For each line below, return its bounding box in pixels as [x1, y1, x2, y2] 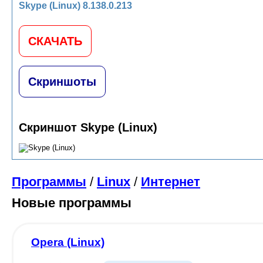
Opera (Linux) [31, 236, 104, 248]
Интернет [141, 174, 200, 189]
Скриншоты [28, 75, 96, 88]
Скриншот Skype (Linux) [19, 120, 157, 134]
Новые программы [12, 195, 131, 210]
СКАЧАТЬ [28, 34, 82, 48]
